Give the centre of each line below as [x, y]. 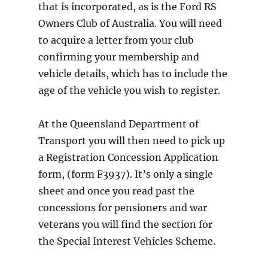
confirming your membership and [118, 57]
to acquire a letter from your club [116, 40]
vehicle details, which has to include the [133, 74]
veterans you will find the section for [125, 225]
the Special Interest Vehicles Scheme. [127, 241]
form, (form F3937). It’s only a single [125, 174]
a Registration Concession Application [128, 158]
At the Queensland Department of [118, 124]
